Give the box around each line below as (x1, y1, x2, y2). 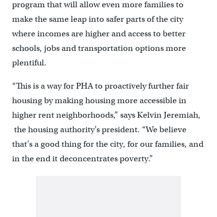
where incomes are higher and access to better (12, 28, 186, 39)
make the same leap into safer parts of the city (12, 14, 183, 24)
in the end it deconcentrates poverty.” (12, 153, 153, 164)
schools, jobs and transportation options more (12, 43, 186, 53)
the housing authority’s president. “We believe (12, 124, 186, 135)
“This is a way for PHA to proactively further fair (12, 80, 189, 91)
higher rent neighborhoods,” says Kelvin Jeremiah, (12, 109, 201, 120)
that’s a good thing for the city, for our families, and (12, 139, 203, 149)
